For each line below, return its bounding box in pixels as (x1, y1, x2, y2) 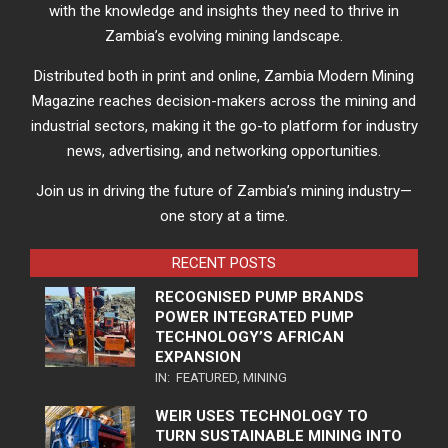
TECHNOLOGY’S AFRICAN (155, 328, 344, 347)
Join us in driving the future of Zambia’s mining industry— (36, 182, 412, 201)
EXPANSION (155, 348, 241, 367)
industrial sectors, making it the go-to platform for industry (30, 117, 418, 136)
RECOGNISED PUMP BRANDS (155, 288, 364, 307)
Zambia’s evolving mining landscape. (105, 27, 343, 46)
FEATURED (176, 370, 237, 386)
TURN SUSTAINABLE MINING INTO (155, 427, 402, 446)
